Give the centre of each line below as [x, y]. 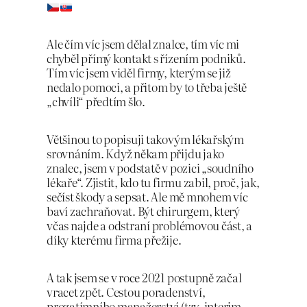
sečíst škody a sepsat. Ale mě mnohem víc [147, 196]
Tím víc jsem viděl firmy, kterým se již [139, 73]
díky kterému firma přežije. [114, 240]
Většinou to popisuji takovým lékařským [145, 139]
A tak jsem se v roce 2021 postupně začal [144, 277]
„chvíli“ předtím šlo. [96, 101]
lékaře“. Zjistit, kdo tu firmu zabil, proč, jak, [153, 182]
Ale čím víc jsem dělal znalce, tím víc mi [143, 44]
